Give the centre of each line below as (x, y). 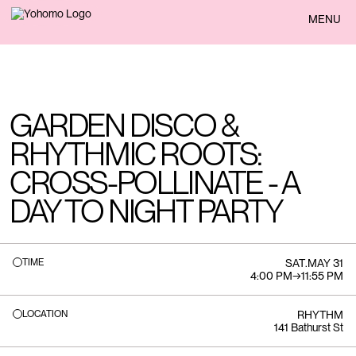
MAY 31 (325, 263)
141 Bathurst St (309, 327)
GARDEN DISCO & (124, 126)
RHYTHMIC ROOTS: (136, 154)
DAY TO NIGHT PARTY (146, 211)
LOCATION (45, 314)
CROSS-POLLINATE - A (154, 183)
